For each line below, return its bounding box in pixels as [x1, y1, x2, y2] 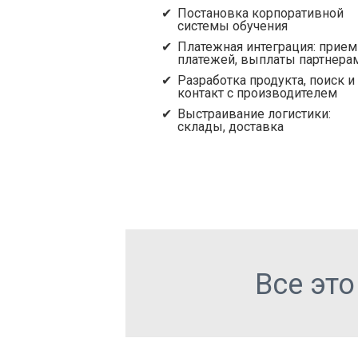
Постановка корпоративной [177, 6, 344, 21]
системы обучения [177, 18, 288, 34]
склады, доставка [177, 119, 284, 134]
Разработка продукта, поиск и [177, 73, 355, 88]
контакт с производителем [177, 86, 337, 101]
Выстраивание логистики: [177, 106, 331, 121]
